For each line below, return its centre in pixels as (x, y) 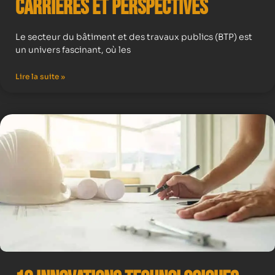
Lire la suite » (40, 76)
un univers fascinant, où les (73, 50)
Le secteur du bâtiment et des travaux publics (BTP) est (134, 37)
